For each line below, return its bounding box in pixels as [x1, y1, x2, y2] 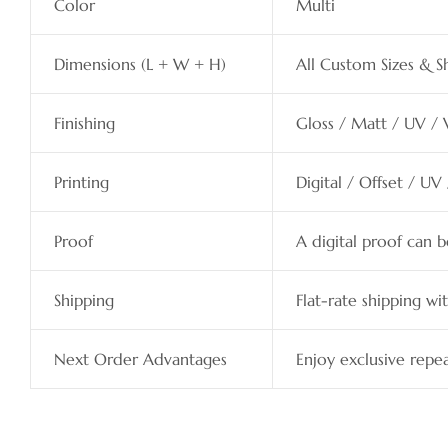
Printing [53, 172, 109, 193]
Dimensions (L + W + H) [53, 54, 226, 75]
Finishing [53, 113, 115, 134]
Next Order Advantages [53, 349, 227, 370]
